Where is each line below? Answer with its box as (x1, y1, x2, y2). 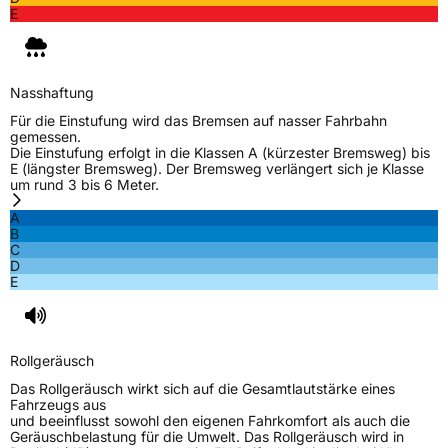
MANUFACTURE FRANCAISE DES (132, 30, 353, 48)
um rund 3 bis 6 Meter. (10, 175, 159, 193)
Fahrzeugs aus (10, 395, 106, 413)
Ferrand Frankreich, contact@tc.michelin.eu (132, 78, 417, 96)
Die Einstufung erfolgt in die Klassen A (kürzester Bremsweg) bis (10, 143, 430, 161)
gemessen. (10, 127, 81, 145)
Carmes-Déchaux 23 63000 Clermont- (132, 62, 386, 80)
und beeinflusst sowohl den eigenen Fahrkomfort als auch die (10, 411, 410, 429)
